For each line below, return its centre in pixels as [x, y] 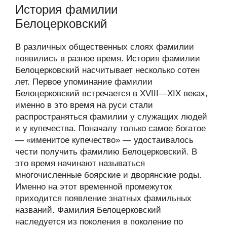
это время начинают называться [80, 163]
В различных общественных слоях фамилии [105, 47]
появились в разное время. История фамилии [108, 59]
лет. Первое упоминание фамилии [84, 82]
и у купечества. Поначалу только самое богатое [110, 128]
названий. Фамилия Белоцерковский [88, 210]
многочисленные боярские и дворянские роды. [108, 175]
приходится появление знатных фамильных [103, 198]
